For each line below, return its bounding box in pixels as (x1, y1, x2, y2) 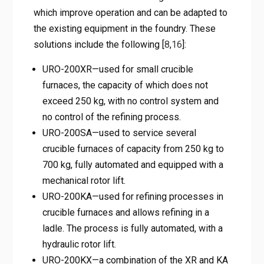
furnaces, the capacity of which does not (42, 79, 208, 91)
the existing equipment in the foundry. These (33, 22, 216, 34)
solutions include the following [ (33, 38, 164, 50)
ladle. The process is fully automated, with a (42, 222, 223, 234)
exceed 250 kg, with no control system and (42, 95, 219, 107)
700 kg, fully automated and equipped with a (42, 159, 223, 170)
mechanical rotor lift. (42, 174, 126, 186)
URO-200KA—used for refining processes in (42, 190, 223, 202)
